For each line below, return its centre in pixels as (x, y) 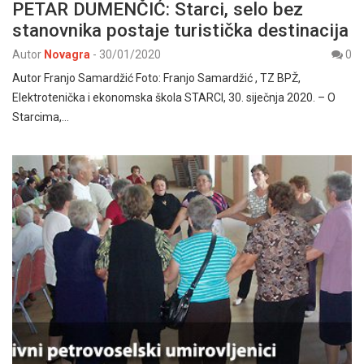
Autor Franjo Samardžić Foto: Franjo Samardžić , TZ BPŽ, (156, 78)
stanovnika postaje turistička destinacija (180, 30)
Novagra (67, 54)
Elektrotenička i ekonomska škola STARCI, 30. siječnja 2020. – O (174, 97)
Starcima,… (41, 117)
